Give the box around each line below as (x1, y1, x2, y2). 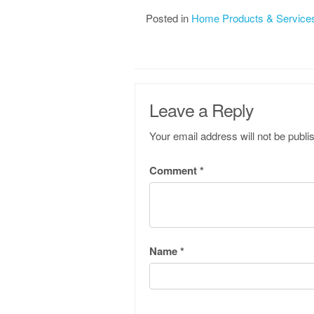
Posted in (146, 11, 191, 25)
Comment (149, 163, 200, 178)
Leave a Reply (149, 97, 254, 122)
